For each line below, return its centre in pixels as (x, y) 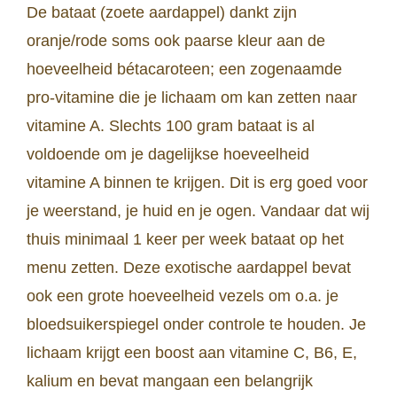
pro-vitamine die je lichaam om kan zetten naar (192, 98)
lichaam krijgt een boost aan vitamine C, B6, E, (192, 353)
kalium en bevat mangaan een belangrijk (170, 381)
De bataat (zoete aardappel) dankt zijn (162, 13)
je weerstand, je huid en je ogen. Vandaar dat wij (198, 211)
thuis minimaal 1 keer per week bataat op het (185, 240)
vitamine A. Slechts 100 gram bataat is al (171, 126)
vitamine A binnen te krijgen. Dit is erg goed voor (197, 183)
